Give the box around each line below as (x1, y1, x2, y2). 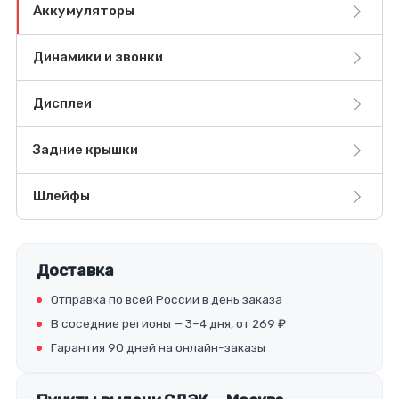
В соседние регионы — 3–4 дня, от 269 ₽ (51, 316, 286, 331)
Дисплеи (33, 95, 92, 112)
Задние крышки (33, 142, 138, 159)
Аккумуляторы (33, 3, 134, 20)
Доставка (37, 261, 114, 281)
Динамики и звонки (33, 49, 163, 66)
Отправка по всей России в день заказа (51, 292, 282, 307)
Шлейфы (33, 188, 90, 205)
